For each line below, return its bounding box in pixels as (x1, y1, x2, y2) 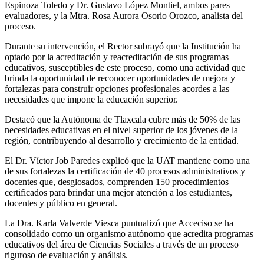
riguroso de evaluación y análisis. (5, 250, 128, 260)
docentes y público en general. (5, 198, 117, 209)
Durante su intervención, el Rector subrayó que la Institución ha (5, 41, 241, 52)
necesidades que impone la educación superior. (5, 94, 178, 105)
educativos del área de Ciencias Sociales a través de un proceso (5, 239, 239, 250)
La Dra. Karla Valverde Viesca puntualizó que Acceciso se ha (5, 218, 233, 229)
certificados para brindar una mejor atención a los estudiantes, (5, 187, 232, 198)
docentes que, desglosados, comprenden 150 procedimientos (5, 177, 229, 187)
